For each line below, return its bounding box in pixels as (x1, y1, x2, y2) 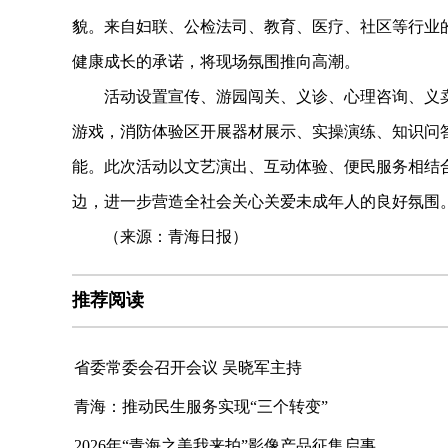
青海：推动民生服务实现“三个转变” (74, 398, 328, 415)
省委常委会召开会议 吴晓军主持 (74, 359, 302, 376)
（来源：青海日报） (72, 228, 248, 245)
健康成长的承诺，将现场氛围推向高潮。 (72, 53, 360, 70)
